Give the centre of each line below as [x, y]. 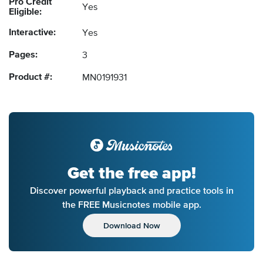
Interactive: [32, 33]
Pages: [23, 55]
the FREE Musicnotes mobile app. [131, 205]
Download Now [131, 226]
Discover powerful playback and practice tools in [131, 190]
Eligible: [25, 13]
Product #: [31, 78]
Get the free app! [131, 173]
